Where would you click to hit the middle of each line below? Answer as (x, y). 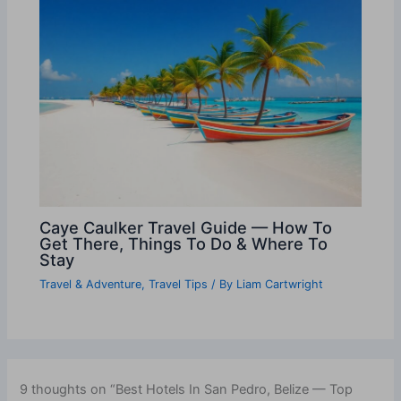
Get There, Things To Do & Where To (184, 244)
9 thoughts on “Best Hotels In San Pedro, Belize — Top (187, 390)
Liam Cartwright (280, 285)
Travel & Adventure (91, 285)
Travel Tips (179, 285)
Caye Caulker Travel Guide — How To (186, 228)
